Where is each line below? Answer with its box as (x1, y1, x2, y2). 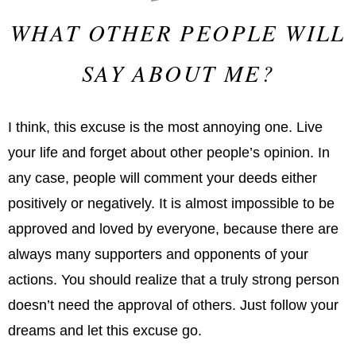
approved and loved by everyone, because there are (8, 220, 339, 237)
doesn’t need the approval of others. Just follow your (8, 296, 339, 313)
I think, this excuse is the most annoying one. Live (8, 118, 323, 135)
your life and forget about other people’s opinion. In (8, 144, 330, 161)
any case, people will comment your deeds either (8, 169, 317, 186)
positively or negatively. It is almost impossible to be (8, 195, 335, 211)
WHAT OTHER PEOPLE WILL (10, 16, 346, 48)
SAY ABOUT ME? (81, 56, 275, 88)
